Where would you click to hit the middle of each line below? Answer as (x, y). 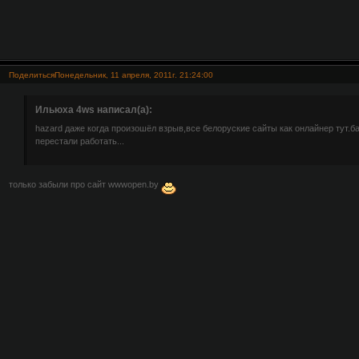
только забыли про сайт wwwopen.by (85, 184)
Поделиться (31, 75)
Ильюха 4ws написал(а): (94, 110)
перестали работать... (80, 141)
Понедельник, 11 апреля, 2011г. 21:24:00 (133, 75)
